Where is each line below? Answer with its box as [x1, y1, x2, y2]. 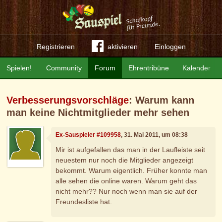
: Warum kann [129, 95, 195, 106]
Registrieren [36, 43, 75, 51]
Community [46, 64, 82, 72]
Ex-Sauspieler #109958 [55, 131, 121, 139]
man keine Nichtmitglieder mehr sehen [6, 107, 190, 118]
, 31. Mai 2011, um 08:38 [121, 131, 188, 139]
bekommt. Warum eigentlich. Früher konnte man [55, 166, 208, 174]
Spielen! [6, 64, 32, 72]
